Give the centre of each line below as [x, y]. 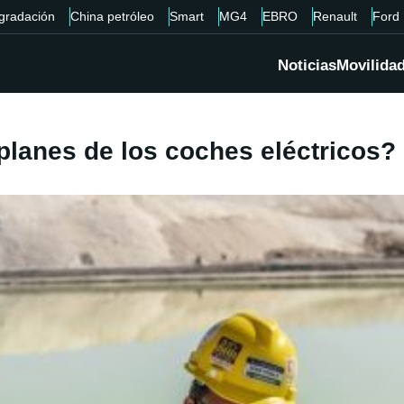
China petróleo [112, 16]
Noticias [307, 66]
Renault [335, 16]
